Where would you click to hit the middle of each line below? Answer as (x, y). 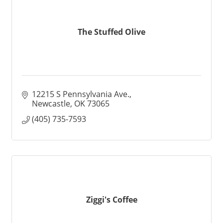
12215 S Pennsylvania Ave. (81, 94)
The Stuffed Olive (111, 32)
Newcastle (51, 104)
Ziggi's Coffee (111, 199)
